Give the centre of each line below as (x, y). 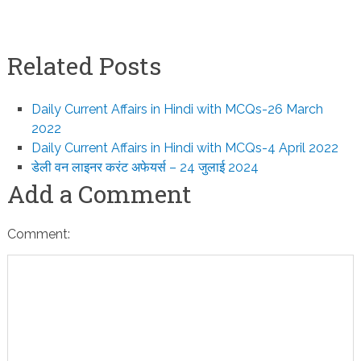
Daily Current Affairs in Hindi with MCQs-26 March (178, 109)
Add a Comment (99, 194)
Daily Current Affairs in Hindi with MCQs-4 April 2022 (185, 148)
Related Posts (84, 66)
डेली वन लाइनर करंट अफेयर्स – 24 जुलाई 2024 (145, 167)
